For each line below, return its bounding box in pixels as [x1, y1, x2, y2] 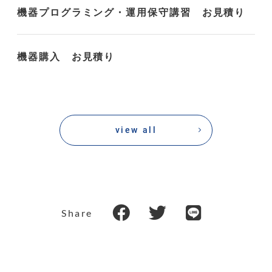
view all [115, 124, 157, 135]
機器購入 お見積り [17, 50, 115, 63]
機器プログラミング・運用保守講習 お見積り [17, 5, 246, 18]
